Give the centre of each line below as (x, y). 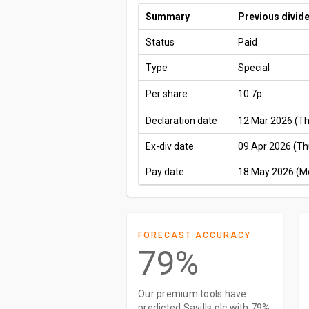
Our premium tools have (192, 294)
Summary (168, 17)
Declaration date (181, 121)
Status (160, 42)
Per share (167, 94)
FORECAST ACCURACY (195, 235)
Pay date (165, 172)
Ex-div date (170, 146)
